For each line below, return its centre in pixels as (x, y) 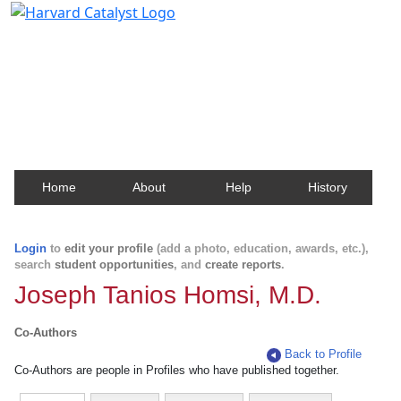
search (34, 264)
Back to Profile (324, 354)
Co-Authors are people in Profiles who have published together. (177, 370)
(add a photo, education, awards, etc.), (261, 248)
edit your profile (109, 248)
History (328, 187)
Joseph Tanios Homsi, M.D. (168, 295)
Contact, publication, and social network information (200, 67)
